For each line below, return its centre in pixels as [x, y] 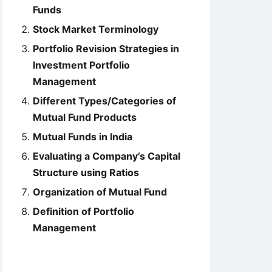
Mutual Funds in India [83, 137]
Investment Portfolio [81, 65]
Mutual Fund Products [85, 117]
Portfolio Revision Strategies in [106, 49]
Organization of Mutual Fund [100, 192]
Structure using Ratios [86, 172]
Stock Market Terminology [96, 29]
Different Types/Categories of [104, 101]
